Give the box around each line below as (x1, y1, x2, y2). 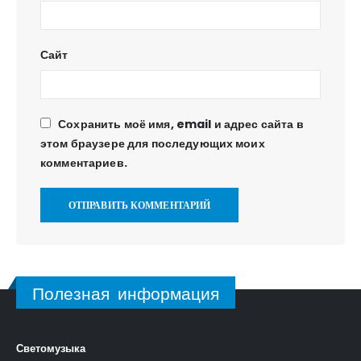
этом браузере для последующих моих (40, 135, 265, 152)
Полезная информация (32, 280, 220, 308)
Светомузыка (16, 340, 85, 356)
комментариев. (40, 155, 127, 172)
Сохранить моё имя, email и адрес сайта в (58, 116, 304, 133)
